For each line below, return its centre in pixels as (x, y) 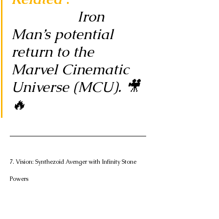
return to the (55, 52)
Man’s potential (64, 34)
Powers (19, 179)
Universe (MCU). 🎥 (76, 87)
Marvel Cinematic (72, 69)
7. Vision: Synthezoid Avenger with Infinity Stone (74, 162)
